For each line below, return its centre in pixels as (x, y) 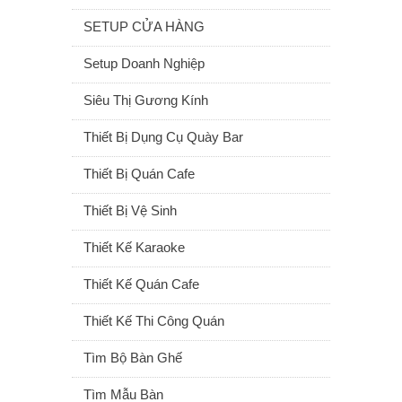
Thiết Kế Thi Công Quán (154, 321)
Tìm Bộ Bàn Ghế (133, 358)
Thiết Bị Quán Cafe (139, 174)
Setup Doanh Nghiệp (144, 63)
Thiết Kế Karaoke (134, 247)
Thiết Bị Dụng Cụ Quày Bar (163, 137)
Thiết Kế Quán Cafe (141, 284)
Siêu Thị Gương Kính (146, 100)
